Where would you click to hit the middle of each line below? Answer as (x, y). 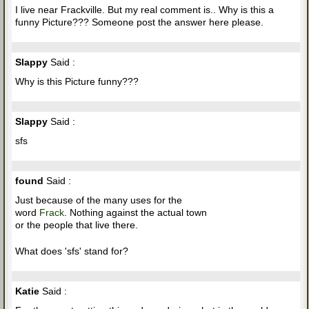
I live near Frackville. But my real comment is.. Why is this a (144, 10)
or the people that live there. (77, 225)
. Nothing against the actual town (136, 213)
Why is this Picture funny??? (77, 82)
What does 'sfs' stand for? (72, 251)
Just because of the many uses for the (99, 200)
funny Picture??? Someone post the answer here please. (139, 22)
